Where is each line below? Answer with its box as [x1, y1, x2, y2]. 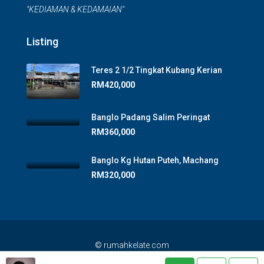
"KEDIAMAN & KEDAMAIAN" [27, 5, 124, 14]
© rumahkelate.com [95, 240, 169, 250]
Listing [27, 35, 58, 48]
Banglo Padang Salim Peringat [91, 113, 210, 123]
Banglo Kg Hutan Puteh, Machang [91, 156, 219, 166]
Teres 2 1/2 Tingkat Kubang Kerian [91, 65, 222, 75]
